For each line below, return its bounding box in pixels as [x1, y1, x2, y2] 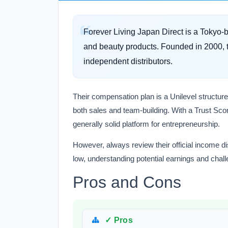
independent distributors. [83, 57, 173, 66]
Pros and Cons [73, 173, 181, 191]
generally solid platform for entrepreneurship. [73, 120, 220, 128]
